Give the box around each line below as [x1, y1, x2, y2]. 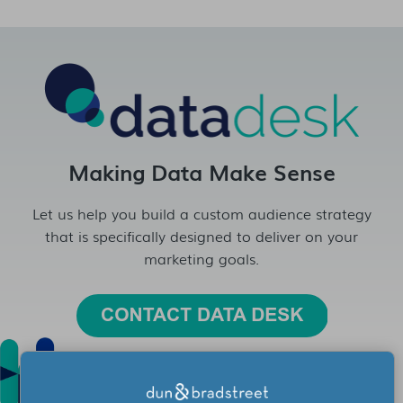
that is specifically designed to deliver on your [45, 224, 358, 246]
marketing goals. [144, 246, 259, 269]
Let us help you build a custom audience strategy [31, 201, 372, 224]
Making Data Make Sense [67, 155, 336, 187]
